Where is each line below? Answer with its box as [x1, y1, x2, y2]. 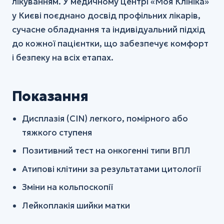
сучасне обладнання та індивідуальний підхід [12, 23, 205, 35]
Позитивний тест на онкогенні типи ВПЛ [22, 145, 191, 156]
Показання [12, 87, 88, 104]
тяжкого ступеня [22, 126, 92, 138]
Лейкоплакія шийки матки [22, 199, 130, 211]
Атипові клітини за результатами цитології [22, 163, 201, 174]
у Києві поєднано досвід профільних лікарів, [12, 9, 200, 21]
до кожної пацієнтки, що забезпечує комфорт [12, 37, 208, 49]
